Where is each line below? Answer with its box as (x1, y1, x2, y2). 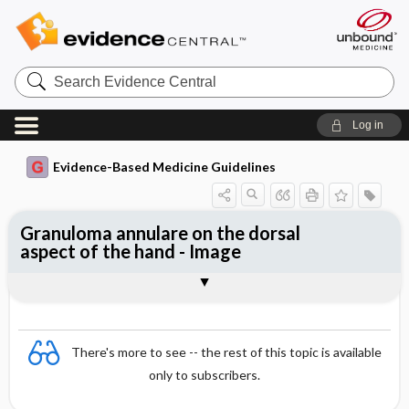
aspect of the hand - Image (19, 240, 241, 262)
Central (13, 94, 61, 110)
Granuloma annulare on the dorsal (19, 222, 300, 244)
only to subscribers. (149, 367, 260, 383)
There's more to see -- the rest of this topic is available (71, 343, 382, 360)
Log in (351, 119, 383, 131)
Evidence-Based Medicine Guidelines (52, 159, 276, 174)
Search (13, 65, 60, 80)
